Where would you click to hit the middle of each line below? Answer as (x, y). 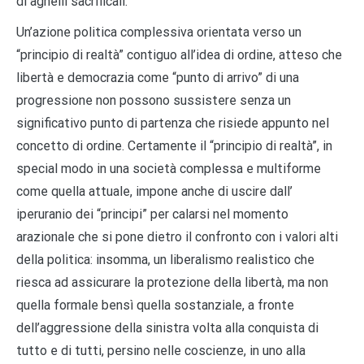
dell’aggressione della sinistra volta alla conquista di (167, 327)
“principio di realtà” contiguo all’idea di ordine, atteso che (179, 54)
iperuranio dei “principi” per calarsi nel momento (152, 214)
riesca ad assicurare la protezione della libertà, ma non (172, 282)
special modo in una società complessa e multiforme (169, 168)
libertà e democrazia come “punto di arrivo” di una (158, 77)
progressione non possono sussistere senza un (154, 100)
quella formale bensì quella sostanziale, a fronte (155, 305)
